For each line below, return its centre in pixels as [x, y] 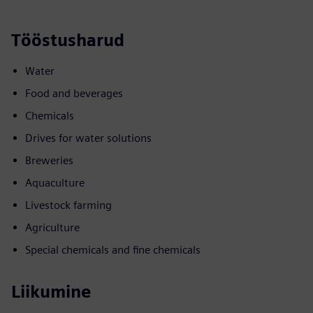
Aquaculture [55, 183]
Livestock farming [68, 205]
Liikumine [51, 292]
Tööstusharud [68, 40]
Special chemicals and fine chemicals [113, 250]
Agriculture [52, 227]
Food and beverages [74, 93]
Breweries [49, 160]
